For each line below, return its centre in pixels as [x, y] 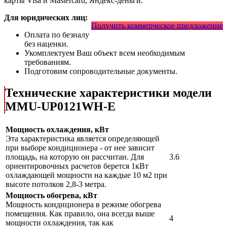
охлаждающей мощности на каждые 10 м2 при [86, 175]
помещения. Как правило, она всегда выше [80, 214]
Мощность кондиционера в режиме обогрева [83, 205]
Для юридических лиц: [46, 18]
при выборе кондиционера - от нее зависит [80, 148]
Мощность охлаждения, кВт [57, 130]
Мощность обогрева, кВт [51, 196]
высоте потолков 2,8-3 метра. [56, 184]
